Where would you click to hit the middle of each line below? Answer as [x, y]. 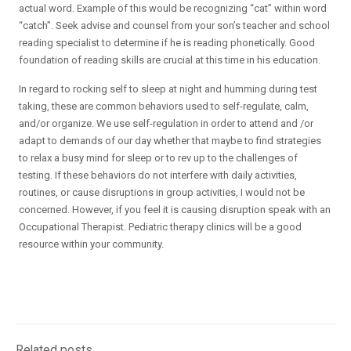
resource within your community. [92, 244]
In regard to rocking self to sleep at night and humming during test [168, 89]
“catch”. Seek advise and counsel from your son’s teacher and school [175, 25]
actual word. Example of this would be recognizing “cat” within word [173, 8]
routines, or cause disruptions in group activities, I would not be [162, 192]
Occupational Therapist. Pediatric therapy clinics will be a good [161, 227]
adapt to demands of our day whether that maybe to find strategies [170, 141]
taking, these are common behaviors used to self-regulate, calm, [164, 106]
